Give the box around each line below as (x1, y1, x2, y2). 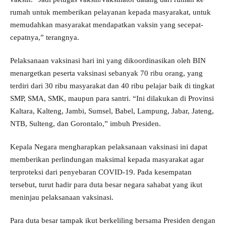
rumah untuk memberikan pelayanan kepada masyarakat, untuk (10, 8, 211, 17)
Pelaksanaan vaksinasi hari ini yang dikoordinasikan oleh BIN (10, 56, 206, 65)
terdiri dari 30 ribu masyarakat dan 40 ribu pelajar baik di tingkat (10, 82, 214, 90)
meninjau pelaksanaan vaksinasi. (10, 193, 114, 202)
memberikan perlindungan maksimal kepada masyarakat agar (10, 155, 204, 164)
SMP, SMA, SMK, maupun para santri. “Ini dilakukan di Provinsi (10, 94, 214, 103)
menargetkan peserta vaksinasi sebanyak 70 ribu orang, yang (10, 69, 203, 78)
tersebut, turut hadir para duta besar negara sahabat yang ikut (10, 181, 202, 189)
